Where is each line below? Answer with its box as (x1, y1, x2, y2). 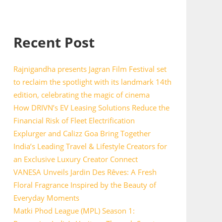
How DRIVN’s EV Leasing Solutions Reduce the (13, 103, 169, 112)
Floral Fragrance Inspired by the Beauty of (13, 180, 156, 190)
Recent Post (13, 33, 95, 52)
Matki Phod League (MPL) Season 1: (13, 206, 135, 216)
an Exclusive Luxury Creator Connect (13, 154, 138, 164)
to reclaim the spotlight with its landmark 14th (13, 77, 171, 87)
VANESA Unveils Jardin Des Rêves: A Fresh (13, 167, 157, 177)
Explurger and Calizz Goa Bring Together (13, 128, 151, 138)
